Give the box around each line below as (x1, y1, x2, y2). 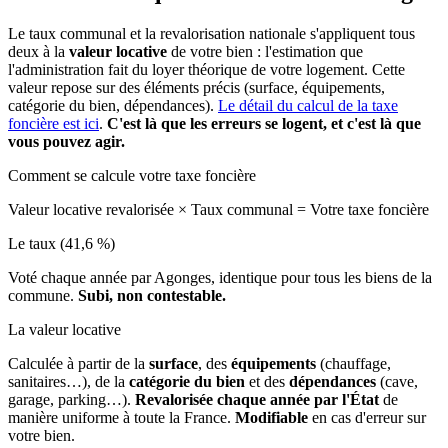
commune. (8, 286, 78, 304)
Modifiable (235, 408, 308, 426)
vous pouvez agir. (8, 132, 125, 150)
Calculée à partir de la (8, 354, 149, 372)
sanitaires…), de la (8, 372, 129, 390)
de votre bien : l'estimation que (167, 42, 363, 60)
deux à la (8, 42, 69, 60)
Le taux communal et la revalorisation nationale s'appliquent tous (8, 24, 415, 42)
